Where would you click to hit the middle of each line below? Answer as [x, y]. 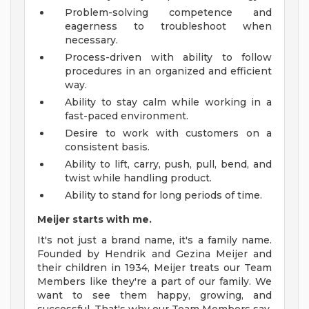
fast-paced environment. [127, 116]
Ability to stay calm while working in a [168, 102]
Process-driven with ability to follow [168, 58]
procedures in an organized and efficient [168, 71]
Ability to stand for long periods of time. [163, 196]
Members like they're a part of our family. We [154, 282]
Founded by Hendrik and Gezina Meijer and [154, 254]
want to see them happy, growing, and [154, 296]
